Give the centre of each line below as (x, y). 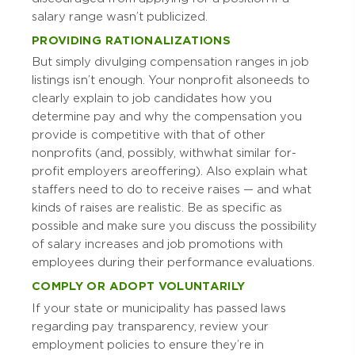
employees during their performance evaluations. (173, 263)
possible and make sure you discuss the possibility (174, 226)
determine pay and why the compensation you (167, 117)
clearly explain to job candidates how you (152, 99)
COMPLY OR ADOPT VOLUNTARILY (139, 286)
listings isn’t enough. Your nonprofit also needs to (171, 80)
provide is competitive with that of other (149, 135)
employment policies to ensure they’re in (148, 344)
